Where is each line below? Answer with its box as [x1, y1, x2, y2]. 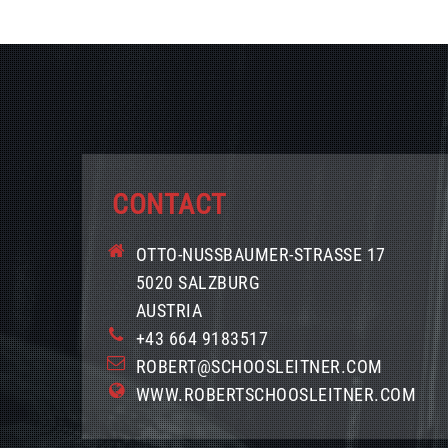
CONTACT [112, 188, 227, 221]
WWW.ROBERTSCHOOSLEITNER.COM [135, 384, 417, 405]
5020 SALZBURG [135, 272, 261, 293]
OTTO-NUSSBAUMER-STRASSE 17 [135, 244, 386, 265]
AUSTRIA [135, 300, 203, 321]
